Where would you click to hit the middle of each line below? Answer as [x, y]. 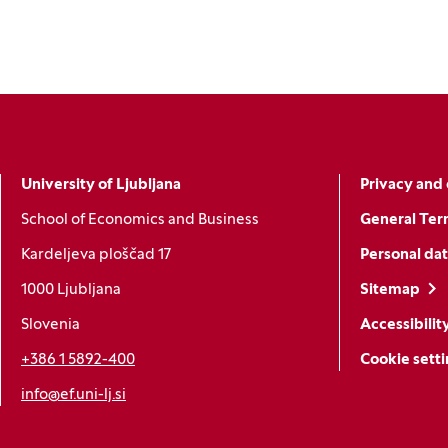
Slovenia [50, 325]
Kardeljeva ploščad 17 [96, 255]
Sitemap [389, 290]
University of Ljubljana [101, 185]
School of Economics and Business [140, 220]
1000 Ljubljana [71, 290]
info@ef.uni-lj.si [73, 395]
